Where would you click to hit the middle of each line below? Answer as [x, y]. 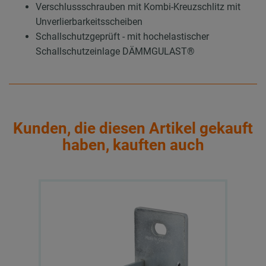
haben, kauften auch [133, 145]
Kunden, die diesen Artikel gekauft [133, 129]
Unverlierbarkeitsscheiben [89, 21]
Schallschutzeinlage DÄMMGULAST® [115, 51]
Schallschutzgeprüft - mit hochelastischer [122, 36]
